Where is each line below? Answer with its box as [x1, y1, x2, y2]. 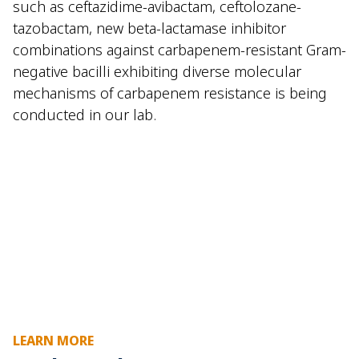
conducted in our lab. [13, 104, 156, 124]
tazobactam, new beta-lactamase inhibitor [13, 18, 286, 38]
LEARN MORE [13, 332, 94, 350]
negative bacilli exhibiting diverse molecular [13, 61, 301, 81]
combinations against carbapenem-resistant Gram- [13, 39, 346, 59]
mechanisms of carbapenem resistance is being [13, 83, 327, 103]
